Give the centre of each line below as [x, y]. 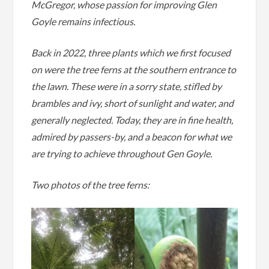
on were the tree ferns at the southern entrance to [134, 69]
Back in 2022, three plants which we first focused [131, 52]
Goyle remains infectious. [83, 21]
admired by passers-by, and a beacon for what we [132, 136]
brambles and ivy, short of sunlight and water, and [133, 103]
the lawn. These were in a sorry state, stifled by [127, 86]
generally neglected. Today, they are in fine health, [132, 119]
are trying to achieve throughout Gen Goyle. [122, 153]
